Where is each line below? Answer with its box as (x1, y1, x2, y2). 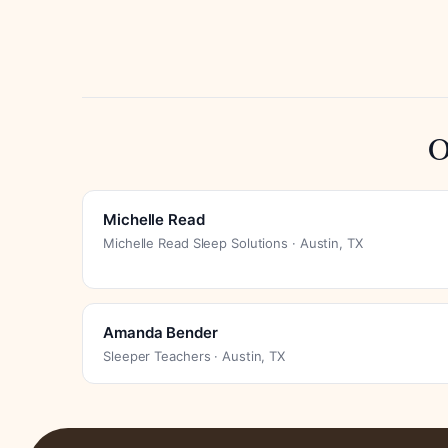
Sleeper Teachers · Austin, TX (103, 347, 286, 364)
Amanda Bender (103, 322, 218, 342)
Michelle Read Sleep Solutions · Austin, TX (103, 234, 363, 251)
